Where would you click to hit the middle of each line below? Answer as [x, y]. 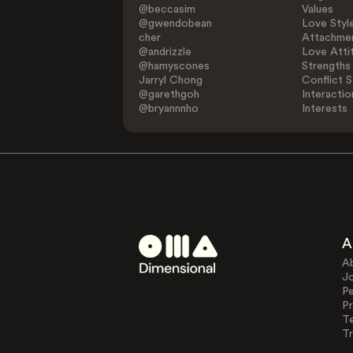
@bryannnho [169, 109]
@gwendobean [176, 24]
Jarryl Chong [171, 80]
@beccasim [167, 9]
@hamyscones [175, 66]
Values [317, 9]
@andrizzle [165, 52]
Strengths [326, 66]
